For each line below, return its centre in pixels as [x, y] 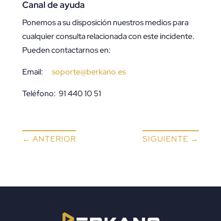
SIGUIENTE [166, 139]
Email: [37, 72]
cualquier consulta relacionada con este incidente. [108, 37]
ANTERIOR [54, 139]
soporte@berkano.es [89, 72]
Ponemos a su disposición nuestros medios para [105, 23]
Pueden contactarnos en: [66, 50]
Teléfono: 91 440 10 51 [61, 94]
